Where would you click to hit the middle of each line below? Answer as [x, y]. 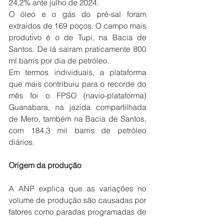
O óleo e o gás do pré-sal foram [77, 14]
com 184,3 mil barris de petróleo [77, 130]
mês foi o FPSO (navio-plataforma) [77, 95]
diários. [22, 142]
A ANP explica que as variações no [77, 188]
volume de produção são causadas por [77, 200]
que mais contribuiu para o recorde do [77, 84]
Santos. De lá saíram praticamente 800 [77, 49]
